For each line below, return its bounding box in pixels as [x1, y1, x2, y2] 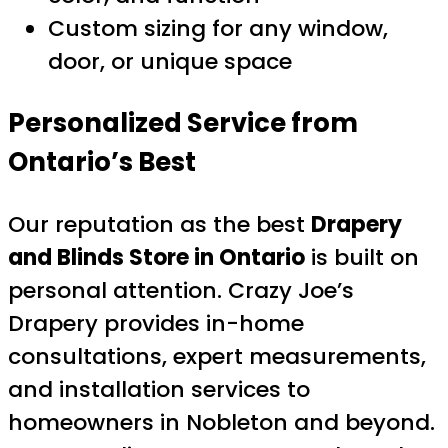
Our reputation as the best [8, 208, 311, 240]
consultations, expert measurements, [8, 340, 426, 372]
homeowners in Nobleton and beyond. [8, 406, 435, 438]
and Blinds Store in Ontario [8, 241, 305, 273]
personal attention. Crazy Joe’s [8, 274, 354, 306]
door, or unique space [48, 46, 292, 78]
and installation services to [8, 373, 310, 405]
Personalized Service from [8, 104, 358, 141]
